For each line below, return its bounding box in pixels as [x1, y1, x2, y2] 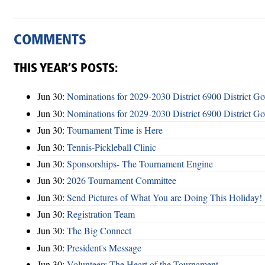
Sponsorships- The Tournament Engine [67, 157, 213, 170]
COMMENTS [14, 33, 86, 48]
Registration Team [67, 208, 135, 221]
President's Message [67, 241, 141, 254]
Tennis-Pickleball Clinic [67, 140, 156, 153]
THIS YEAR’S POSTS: [14, 62, 118, 75]
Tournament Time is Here [67, 124, 163, 137]
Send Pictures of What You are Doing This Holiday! [67, 190, 262, 203]
